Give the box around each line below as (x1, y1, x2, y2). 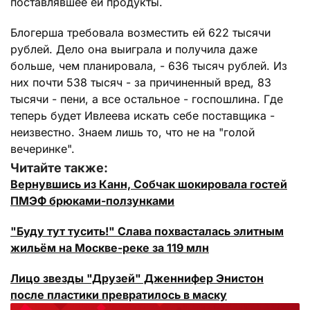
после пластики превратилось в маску (10, 288, 227, 302)
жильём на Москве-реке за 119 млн (10, 241, 209, 255)
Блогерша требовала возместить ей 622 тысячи (10, 26, 271, 40)
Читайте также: (10, 161, 108, 176)
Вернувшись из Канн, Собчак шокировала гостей (10, 177, 287, 192)
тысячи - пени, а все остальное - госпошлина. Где (10, 92, 283, 107)
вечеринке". (10, 142, 75, 156)
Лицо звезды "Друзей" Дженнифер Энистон (10, 271, 264, 286)
